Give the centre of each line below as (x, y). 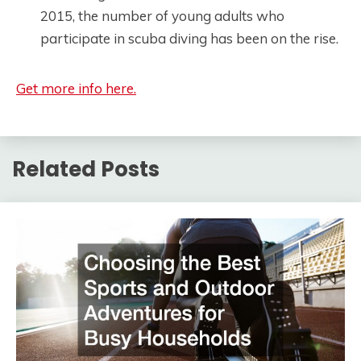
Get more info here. (76, 88)
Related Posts (86, 169)
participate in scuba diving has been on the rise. (189, 38)
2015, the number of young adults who (162, 15)
